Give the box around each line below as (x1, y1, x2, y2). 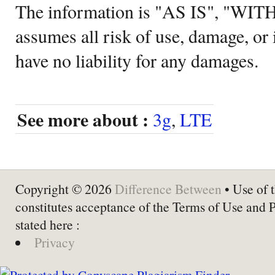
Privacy (34, 233, 75, 251)
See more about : (17, 106, 149, 133)
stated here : (15, 215, 80, 233)
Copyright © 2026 (15, 179, 115, 198)
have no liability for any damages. (15, 47, 258, 72)
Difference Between (115, 179, 222, 198)
